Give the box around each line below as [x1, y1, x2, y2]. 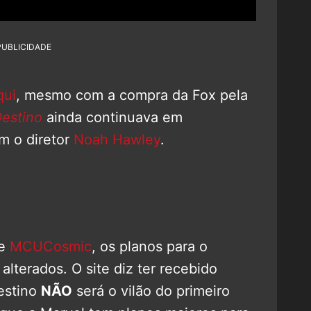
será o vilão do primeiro [72, 282, 230, 299]
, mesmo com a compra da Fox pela [16, 86, 248, 103]
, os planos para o [92, 237, 208, 255]
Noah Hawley [74, 131, 160, 148]
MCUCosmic [10, 237, 92, 255]
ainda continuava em [47, 108, 183, 126]
